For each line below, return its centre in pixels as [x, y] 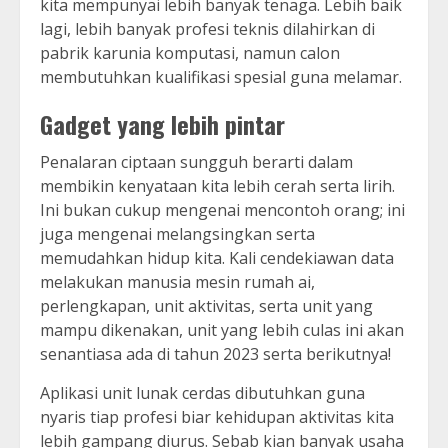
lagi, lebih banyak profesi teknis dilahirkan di [207, 29]
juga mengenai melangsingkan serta [177, 234]
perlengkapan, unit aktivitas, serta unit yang [206, 306]
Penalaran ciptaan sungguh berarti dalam [196, 162]
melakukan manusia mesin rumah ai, [177, 282]
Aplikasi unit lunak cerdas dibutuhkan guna [202, 393]
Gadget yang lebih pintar [162, 124]
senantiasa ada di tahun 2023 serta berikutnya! [215, 354]
